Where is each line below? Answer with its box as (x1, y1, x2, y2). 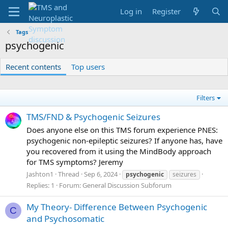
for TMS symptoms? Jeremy (26, 157, 123, 167)
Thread (58, 169, 79, 179)
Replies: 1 (26, 180, 54, 190)
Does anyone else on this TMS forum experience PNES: (26, 125, 218, 135)
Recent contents (6, 62, 61, 72)
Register (152, 6, 181, 16)
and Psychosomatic (26, 213, 104, 225)
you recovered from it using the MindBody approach (26, 146, 211, 157)
